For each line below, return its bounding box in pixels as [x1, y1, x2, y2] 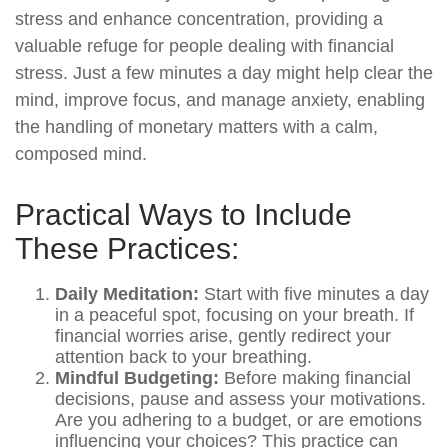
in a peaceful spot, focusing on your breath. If [55, 305, 414, 325]
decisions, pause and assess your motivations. [55, 389, 426, 409]
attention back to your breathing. [55, 347, 312, 367]
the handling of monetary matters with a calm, [15, 117, 378, 137]
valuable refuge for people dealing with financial [15, 36, 394, 56]
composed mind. [15, 144, 147, 164]
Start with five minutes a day [199, 284, 429, 304]
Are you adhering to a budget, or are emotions [55, 410, 422, 430]
